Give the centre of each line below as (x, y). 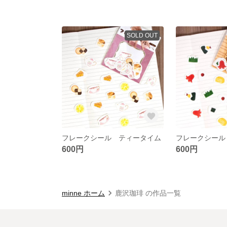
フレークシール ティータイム (111, 138)
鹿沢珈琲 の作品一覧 (148, 193)
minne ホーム (83, 193)
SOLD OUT (142, 35)
